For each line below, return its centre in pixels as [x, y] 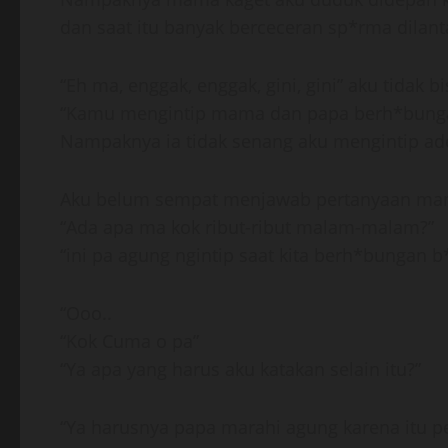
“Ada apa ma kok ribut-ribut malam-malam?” [247, 227]
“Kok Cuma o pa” [129, 341]
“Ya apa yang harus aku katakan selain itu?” [240, 369]
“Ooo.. [86, 313]
